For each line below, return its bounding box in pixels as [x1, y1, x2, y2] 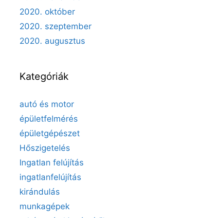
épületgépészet [19, 128, 80, 138]
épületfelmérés [19, 113, 78, 124]
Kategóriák [19, 70, 69, 82]
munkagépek [19, 201, 70, 211]
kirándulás [19, 186, 60, 197]
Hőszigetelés [19, 143, 70, 153]
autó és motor [19, 99, 74, 109]
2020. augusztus [19, 36, 85, 46]
